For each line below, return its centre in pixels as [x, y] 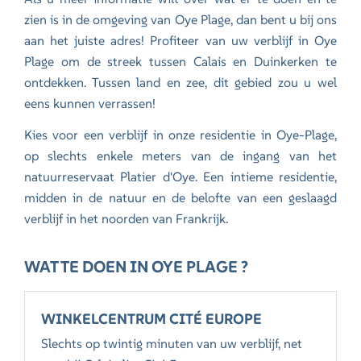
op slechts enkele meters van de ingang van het [180, 156]
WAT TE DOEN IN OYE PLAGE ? [136, 267]
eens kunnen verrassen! [92, 104]
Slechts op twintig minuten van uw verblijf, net [172, 344]
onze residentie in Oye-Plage [251, 135]
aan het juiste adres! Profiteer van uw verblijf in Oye [180, 41]
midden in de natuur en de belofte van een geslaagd [180, 198]
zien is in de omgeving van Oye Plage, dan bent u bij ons [180, 20]
